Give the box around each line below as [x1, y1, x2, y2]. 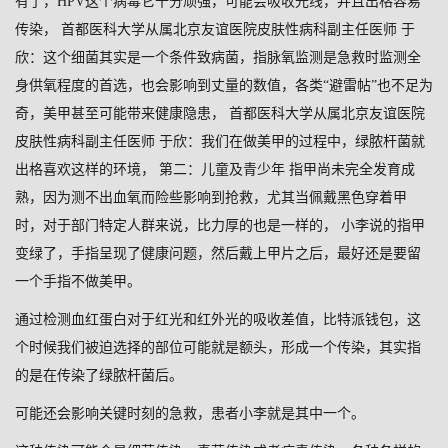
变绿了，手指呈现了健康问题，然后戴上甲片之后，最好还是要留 [15, 246, 421, 262]
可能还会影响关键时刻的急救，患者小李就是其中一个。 [15, 406, 365, 422]
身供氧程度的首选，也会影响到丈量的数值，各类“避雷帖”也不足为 [15, 78, 433, 94]
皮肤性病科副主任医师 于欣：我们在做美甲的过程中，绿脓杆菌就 [15, 134, 425, 150]
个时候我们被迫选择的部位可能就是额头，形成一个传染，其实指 [15, 340, 421, 356]
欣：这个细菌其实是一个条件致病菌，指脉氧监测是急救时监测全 [15, 50, 421, 66]
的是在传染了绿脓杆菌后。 [15, 368, 183, 384]
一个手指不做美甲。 [15, 274, 141, 290]
